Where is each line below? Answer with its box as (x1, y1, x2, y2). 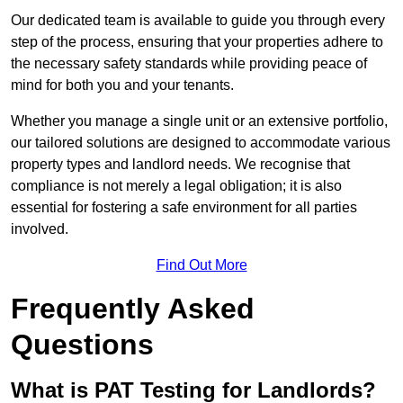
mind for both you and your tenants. (11, 77, 234, 94)
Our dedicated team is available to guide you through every (11, 13, 385, 29)
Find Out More (156, 257, 247, 273)
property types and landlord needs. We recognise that (11, 157, 350, 173)
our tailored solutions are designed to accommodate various (11, 135, 390, 151)
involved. (11, 221, 68, 237)
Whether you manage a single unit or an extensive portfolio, (11, 113, 388, 130)
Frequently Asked (11, 292, 255, 326)
